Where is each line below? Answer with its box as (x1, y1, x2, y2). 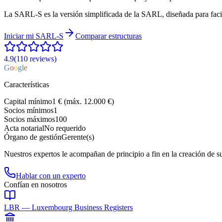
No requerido (44, 123, 86, 132)
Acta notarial (4, 123, 44, 132)
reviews (30, 54, 54, 63)
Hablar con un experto (16, 171, 86, 180)
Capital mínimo (4, 97, 52, 106)
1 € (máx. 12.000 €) (52, 97, 114, 106)
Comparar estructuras (75, 31, 142, 40)
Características (4, 80, 49, 89)
